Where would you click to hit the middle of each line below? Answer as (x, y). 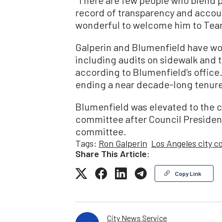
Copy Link (188, 173)
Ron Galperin (123, 143)
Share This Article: (112, 153)
